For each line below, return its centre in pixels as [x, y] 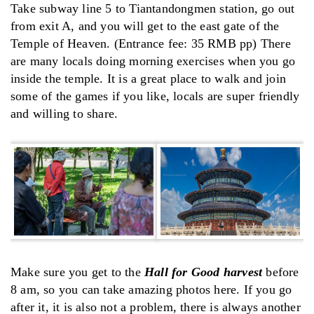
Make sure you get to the [77, 272]
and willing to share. [64, 113]
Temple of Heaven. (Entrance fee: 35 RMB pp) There [151, 43]
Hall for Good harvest [204, 272]
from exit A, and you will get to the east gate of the [145, 26]
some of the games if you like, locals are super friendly [155, 96]
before [281, 272]
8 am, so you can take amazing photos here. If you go [151, 289]
